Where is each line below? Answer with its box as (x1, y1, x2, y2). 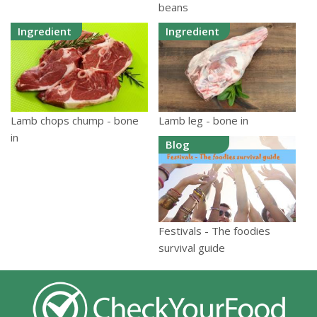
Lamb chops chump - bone (11, 113, 139, 127)
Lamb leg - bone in (158, 113, 248, 127)
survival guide (158, 241, 225, 255)
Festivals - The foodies (158, 224, 270, 238)
